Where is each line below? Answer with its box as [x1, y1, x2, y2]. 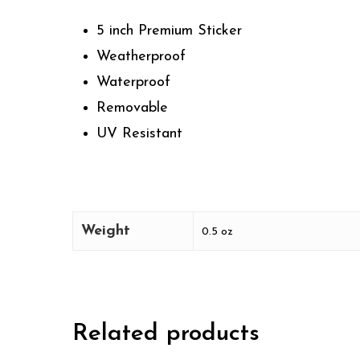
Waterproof [96, 74, 170, 90]
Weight [81, 223, 130, 239]
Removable [96, 100, 168, 116]
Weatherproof [96, 48, 186, 64]
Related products [72, 321, 260, 346]
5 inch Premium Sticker [96, 22, 242, 39]
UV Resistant [96, 125, 182, 141]
